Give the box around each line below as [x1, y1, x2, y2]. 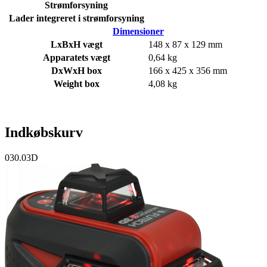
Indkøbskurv [5, 124, 83, 140]
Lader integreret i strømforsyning [8, 13, 144, 23]
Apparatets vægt [42, 52, 110, 63]
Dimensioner [113, 26, 164, 36]
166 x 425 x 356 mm [148, 65, 227, 76]
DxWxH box [51, 65, 102, 76]
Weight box [53, 78, 100, 89]
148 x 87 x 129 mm [148, 39, 222, 49]
